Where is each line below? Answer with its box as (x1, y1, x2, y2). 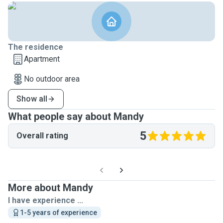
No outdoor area (24, 74, 80, 84)
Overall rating (16, 131, 68, 140)
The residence (8, 42, 63, 52)
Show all (16, 94, 47, 104)
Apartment (24, 54, 60, 64)
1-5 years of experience (20, 209, 97, 217)
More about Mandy (8, 182, 93, 194)
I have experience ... (8, 196, 83, 205)
